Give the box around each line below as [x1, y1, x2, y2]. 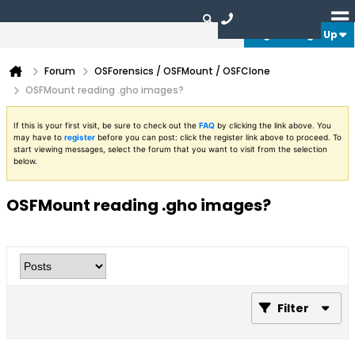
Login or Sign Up [251, 28, 338, 41]
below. [13, 156, 37, 166]
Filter [277, 300, 309, 316]
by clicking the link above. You [215, 120, 331, 130]
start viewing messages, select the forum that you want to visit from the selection [13, 144, 327, 154]
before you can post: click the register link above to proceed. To [95, 132, 342, 142]
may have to [13, 132, 64, 142]
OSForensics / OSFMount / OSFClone [94, 64, 270, 78]
